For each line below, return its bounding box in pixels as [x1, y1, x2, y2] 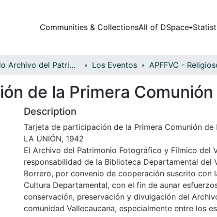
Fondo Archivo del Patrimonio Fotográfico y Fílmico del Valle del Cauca [69, 60, 76, 70]
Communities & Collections [39, 22, 139, 32]
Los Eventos [92, 60, 137, 70]
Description [24, 105, 77, 117]
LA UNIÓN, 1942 [24, 133, 84, 143]
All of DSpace [138, 22, 189, 32]
